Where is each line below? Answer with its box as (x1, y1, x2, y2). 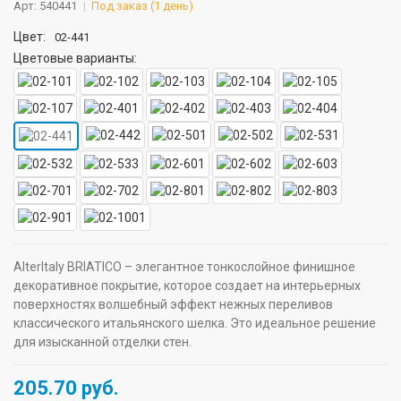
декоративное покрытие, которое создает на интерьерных (13, 277, 361, 293)
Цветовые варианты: (13, 50, 137, 65)
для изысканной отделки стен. (13, 334, 192, 349)
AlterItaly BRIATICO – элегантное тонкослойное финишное (13, 259, 355, 274)
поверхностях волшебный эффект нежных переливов (13, 296, 333, 311)
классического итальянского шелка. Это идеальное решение (13, 315, 376, 330)
